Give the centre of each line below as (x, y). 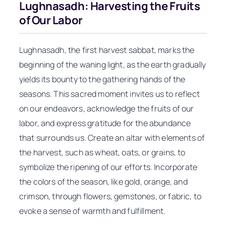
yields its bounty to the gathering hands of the (102, 79)
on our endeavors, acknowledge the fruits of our (107, 108)
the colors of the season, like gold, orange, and (103, 181)
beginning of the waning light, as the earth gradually (113, 64)
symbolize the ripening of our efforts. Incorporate (108, 167)
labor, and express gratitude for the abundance (105, 123)
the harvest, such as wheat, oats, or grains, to (102, 152)
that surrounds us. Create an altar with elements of (112, 137)
